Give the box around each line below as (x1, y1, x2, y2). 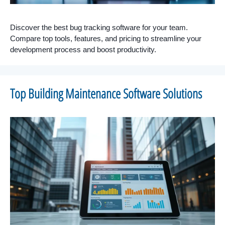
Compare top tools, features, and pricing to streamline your (10, 34, 201, 43)
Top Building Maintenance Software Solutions (10, 84, 202, 103)
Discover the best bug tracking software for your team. (10, 23, 188, 32)
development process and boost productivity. (10, 45, 156, 54)
